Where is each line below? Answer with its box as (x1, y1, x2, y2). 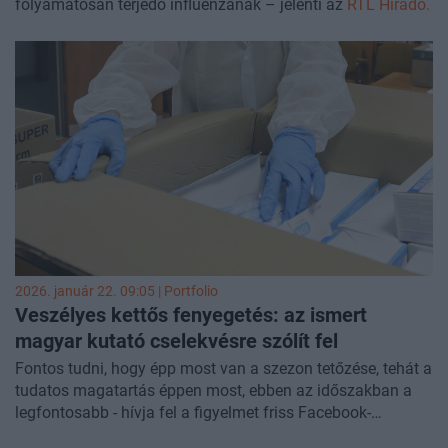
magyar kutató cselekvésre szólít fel (15, 329, 338, 354)
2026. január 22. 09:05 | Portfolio (15, 283, 218, 301)
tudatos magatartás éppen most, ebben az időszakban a (15, 381, 412, 401)
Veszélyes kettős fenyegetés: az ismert (15, 303, 367, 328)
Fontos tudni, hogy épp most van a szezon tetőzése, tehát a (15, 359, 432, 379)
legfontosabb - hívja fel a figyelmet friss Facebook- (15, 403, 371, 423)
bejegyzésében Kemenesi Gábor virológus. (15, 425, 312, 445)
